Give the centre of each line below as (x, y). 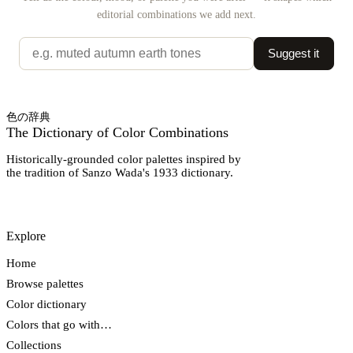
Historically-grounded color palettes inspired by (124, 160)
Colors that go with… (59, 325)
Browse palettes (45, 284)
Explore (26, 236)
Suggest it (294, 54)
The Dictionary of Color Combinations (117, 133)
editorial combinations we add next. (176, 15)
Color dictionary (46, 305)
